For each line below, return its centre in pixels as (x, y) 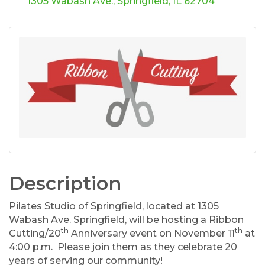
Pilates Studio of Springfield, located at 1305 (114, 206)
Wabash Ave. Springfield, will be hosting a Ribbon (126, 219)
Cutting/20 (35, 233)
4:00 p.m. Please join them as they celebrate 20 (123, 247)
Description (65, 183)
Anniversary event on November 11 (152, 233)
